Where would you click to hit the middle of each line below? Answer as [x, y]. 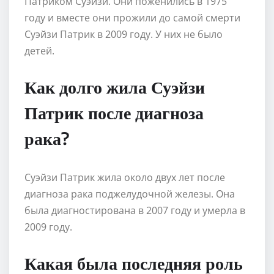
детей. [39, 50]
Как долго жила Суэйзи [115, 86]
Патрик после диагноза [114, 112]
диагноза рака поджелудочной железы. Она [130, 194]
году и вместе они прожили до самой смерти [132, 17]
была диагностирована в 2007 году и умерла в [135, 210]
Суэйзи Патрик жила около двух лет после [125, 177]
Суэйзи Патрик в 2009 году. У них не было [124, 34]
